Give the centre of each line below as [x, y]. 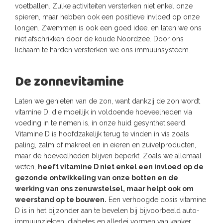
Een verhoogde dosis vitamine [156, 200]
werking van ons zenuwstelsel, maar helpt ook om [104, 189]
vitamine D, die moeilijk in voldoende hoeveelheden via [104, 112]
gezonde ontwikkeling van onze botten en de [97, 178]
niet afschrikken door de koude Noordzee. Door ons [99, 39]
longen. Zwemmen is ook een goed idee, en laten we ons [108, 28]
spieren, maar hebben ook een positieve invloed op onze [107, 17]
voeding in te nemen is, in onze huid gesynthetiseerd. [101, 123]
